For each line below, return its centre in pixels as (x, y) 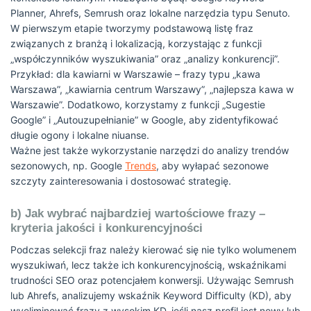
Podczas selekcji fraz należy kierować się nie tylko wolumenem (153, 250)
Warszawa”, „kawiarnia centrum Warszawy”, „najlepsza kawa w (152, 89)
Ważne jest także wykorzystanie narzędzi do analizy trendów (150, 150)
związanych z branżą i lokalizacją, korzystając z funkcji (136, 43)
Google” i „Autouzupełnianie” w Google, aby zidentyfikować (144, 120)
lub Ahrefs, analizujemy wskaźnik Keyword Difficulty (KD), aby (151, 295)
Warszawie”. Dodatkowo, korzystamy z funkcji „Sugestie (138, 104)
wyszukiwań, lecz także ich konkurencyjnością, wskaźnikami (148, 265)
